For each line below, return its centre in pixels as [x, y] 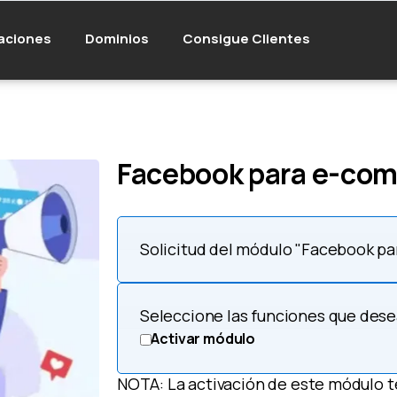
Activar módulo [203, 339]
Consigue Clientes [246, 38]
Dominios [117, 38]
